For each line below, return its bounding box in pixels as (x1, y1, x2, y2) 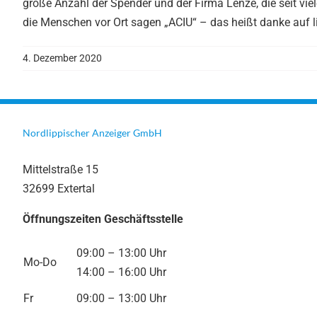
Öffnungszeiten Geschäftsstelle (23, 212, 183, 226)
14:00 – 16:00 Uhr (76, 265, 166, 279)
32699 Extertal (23, 181, 95, 195)
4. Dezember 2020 (23, 52, 102, 64)
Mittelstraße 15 (23, 162, 98, 176)
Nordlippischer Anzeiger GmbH (23, 126, 162, 139)
